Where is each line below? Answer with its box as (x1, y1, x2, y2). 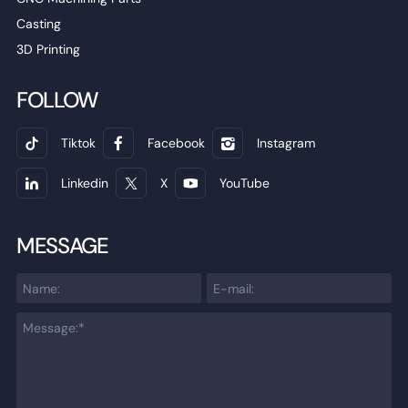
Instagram (256, 135, 315, 152)
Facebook (147, 135, 205, 152)
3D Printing (15, 41, 80, 58)
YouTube (219, 175, 270, 192)
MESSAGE (15, 232, 108, 260)
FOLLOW (15, 87, 99, 114)
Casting (15, 15, 61, 33)
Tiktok (60, 135, 96, 152)
